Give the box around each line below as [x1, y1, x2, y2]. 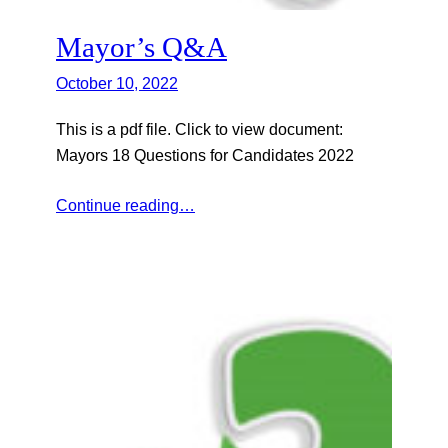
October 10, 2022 [56, 73, 178, 92]
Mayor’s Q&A [56, 30, 227, 63]
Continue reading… [56, 195, 195, 214]
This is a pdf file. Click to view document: [56, 119, 343, 138]
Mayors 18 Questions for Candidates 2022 [56, 145, 354, 164]
